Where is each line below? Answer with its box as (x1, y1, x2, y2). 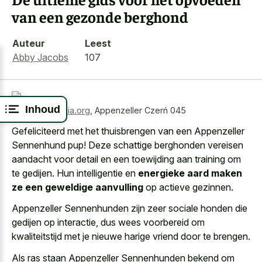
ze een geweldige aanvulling (12, 181, 143, 193)
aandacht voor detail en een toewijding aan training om (12, 153, 241, 165)
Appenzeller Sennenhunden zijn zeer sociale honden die (12, 202, 247, 214)
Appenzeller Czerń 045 (95, 105, 186, 115)
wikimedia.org (35, 105, 90, 115)
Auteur (12, 37, 45, 49)
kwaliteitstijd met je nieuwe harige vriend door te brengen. (12, 230, 250, 242)
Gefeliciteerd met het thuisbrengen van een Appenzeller (12, 125, 244, 137)
